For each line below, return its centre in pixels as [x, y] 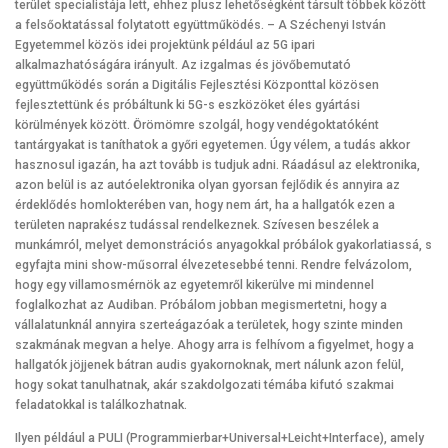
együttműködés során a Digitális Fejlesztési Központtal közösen [197, 84]
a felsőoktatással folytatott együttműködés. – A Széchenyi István [200, 24]
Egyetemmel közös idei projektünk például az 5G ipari [165, 44]
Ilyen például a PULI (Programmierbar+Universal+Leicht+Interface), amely [219, 437]
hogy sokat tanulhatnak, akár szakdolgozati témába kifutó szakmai [204, 384]
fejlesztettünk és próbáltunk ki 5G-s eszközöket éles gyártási [187, 104]
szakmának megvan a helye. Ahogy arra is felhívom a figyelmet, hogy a [214, 344]
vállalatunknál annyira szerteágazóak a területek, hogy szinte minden [209, 324]
